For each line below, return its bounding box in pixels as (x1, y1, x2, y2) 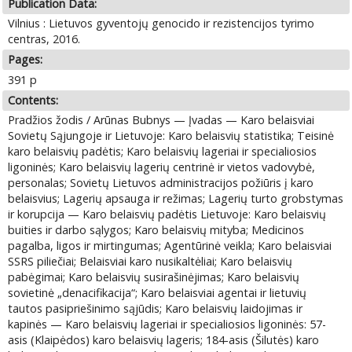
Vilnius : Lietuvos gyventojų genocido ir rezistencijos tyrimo (8, 16, 315, 31)
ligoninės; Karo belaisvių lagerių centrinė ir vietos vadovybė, (8, 159, 316, 175)
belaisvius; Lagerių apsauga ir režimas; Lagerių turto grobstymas (8, 191, 344, 207)
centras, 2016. (8, 31, 81, 47)
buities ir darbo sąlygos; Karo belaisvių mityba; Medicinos (8, 222, 305, 238)
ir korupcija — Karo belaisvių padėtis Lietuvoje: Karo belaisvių (8, 207, 327, 222)
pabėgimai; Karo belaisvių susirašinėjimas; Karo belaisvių (8, 269, 300, 285)
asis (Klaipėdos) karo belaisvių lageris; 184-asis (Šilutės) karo (8, 332, 320, 348)
